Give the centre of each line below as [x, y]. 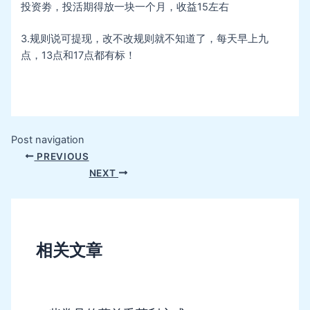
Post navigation [47, 139]
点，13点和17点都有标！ [79, 56]
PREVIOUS [62, 156]
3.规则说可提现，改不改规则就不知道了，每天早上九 [145, 39]
